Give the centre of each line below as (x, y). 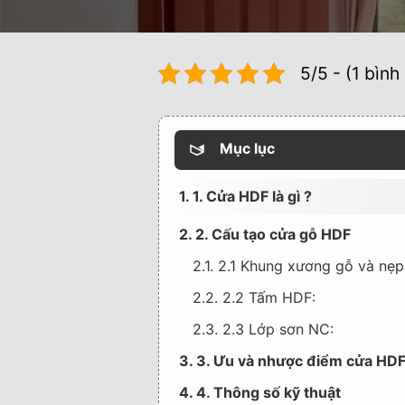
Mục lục (247, 149)
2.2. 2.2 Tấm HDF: (254, 297)
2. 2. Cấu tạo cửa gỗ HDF (266, 234)
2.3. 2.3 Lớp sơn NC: (263, 329)
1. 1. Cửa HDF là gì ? (245, 196)
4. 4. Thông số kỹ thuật (259, 392)
